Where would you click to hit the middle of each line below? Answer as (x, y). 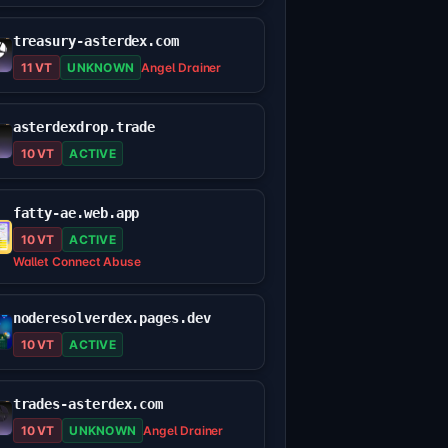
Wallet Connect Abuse (77, 262)
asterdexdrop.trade (84, 127)
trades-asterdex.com (88, 404)
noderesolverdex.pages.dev (111, 318)
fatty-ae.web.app (76, 213)
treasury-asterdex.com (95, 41)
